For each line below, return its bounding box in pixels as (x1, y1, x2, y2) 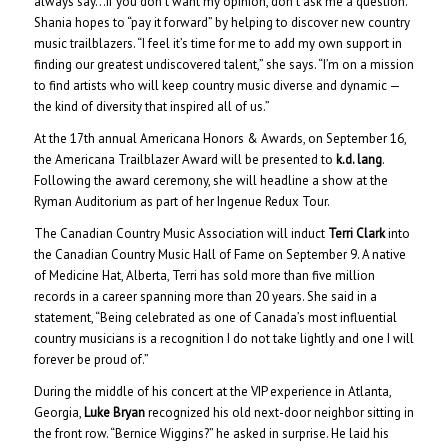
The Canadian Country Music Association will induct (33, 224, 328, 242)
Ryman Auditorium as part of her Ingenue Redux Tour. (33, 192, 330, 210)
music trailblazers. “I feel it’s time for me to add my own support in (33, 34, 402, 52)
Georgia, (33, 403, 84, 421)
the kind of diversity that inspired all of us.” (33, 97, 270, 115)
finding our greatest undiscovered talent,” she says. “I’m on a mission (33, 55, 414, 73)
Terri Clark (327, 224, 385, 242)
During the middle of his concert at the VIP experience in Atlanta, (33, 382, 391, 400)
